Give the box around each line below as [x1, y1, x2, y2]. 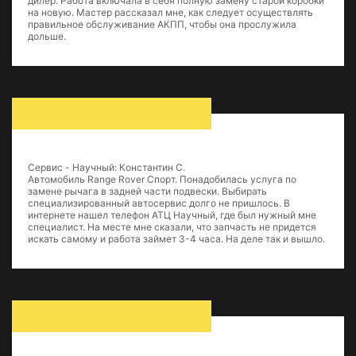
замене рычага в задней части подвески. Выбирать [28, 185, 267, 197]
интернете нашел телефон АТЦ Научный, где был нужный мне [28, 209, 316, 221]
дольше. [28, 30, 66, 42]
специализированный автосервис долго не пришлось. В [28, 197, 290, 209]
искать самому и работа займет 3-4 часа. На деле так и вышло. [28, 233, 325, 245]
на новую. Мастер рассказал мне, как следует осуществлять [28, 6, 313, 18]
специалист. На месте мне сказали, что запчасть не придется [28, 221, 316, 233]
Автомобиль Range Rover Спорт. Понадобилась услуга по [28, 173, 296, 185]
